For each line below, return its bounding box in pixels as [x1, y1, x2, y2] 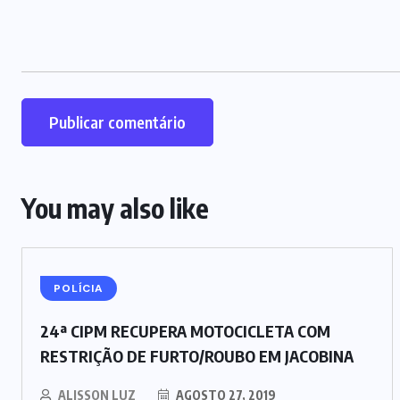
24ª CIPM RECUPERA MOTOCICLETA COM [40, 320, 330, 341]
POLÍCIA [54, 280, 104, 296]
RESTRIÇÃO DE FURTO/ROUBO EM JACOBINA [40, 345, 354, 366]
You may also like [21, 190, 209, 225]
